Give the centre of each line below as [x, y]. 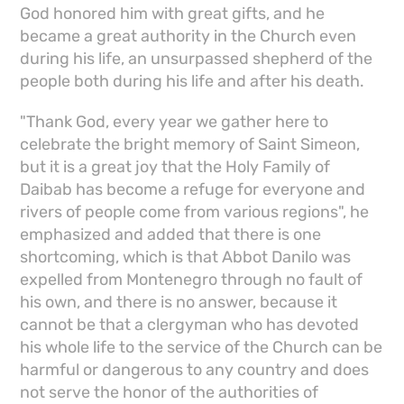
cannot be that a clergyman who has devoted [190, 325]
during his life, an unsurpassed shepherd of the [197, 59]
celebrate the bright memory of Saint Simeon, [190, 145]
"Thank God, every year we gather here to [174, 122]
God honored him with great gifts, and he [173, 14]
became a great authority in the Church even [188, 37]
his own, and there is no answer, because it [179, 303]
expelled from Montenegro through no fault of [192, 280]
